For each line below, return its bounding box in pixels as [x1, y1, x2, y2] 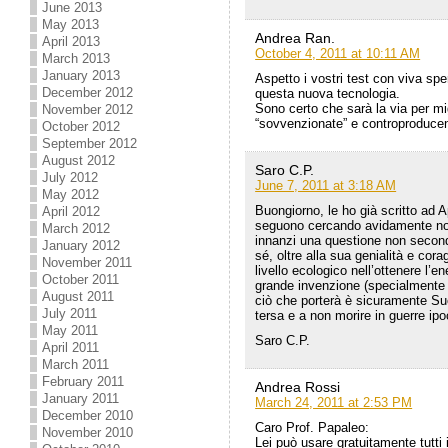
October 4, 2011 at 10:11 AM [255, 46, 421, 62]
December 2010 [42, 408, 134, 423]
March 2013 [42, 51, 111, 66]
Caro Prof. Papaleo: [255, 420, 370, 436]
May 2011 [42, 323, 99, 338]
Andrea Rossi [255, 379, 341, 396]
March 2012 [42, 221, 111, 236]
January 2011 [42, 391, 120, 406]
